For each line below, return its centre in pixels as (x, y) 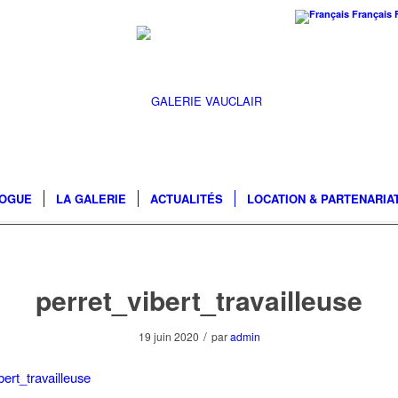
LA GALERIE (92, 199)
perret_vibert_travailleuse (199, 300)
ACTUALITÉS (187, 199)
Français (372, 14)
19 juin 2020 (168, 336)
